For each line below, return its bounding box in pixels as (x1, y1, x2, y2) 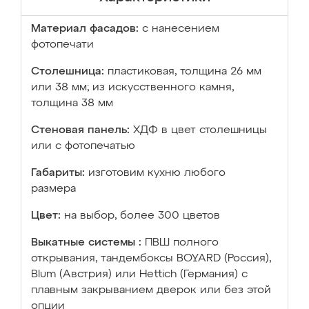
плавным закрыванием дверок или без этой (31, 285, 271, 296)
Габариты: (31, 168, 85, 179)
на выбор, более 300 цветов (64, 210, 220, 221)
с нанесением (142, 23, 219, 34)
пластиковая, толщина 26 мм (108, 66, 261, 77)
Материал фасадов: (31, 23, 139, 34)
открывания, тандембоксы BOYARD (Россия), (31, 253, 271, 264)
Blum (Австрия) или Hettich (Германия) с (31, 269, 248, 280)
